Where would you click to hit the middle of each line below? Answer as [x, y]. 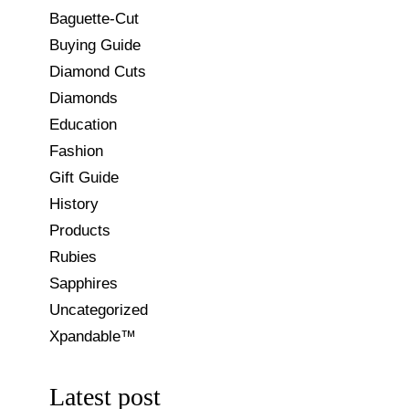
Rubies [73, 257]
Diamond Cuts [98, 72]
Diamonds [84, 99]
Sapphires [84, 284]
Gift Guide [84, 178]
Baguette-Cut [94, 19]
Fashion [76, 152]
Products [80, 231]
